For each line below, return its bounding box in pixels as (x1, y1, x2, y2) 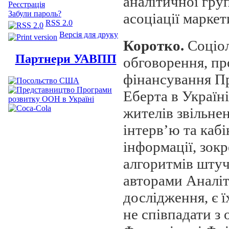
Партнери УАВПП (15, 52, 117, 65)
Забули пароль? (8, 9, 61, 18)
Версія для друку (59, 30, 118, 39)
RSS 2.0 (45, 18, 73, 27)
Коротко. (123, 37, 184, 54)
